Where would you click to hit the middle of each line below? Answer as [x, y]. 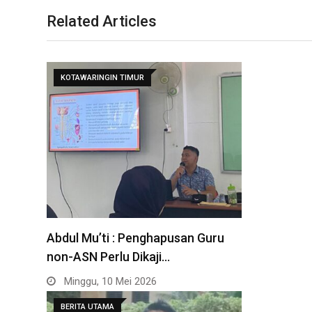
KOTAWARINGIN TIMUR [102, 77]
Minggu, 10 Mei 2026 [109, 281]
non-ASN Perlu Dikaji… [108, 256]
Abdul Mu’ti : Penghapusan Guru [135, 237]
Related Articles [102, 21]
